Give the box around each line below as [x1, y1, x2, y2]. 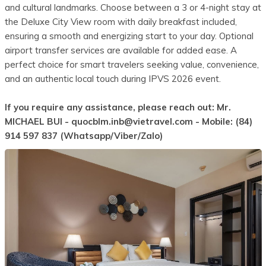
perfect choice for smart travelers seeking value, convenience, [4, 59, 259, 71]
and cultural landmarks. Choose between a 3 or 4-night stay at [4, 2, 261, 14]
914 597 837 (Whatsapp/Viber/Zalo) [4, 130, 163, 142]
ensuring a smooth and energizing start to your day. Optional [4, 30, 254, 42]
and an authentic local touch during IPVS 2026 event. [4, 73, 221, 85]
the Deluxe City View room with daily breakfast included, [4, 16, 237, 28]
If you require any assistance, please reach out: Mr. [4, 102, 231, 113]
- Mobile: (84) [192, 116, 252, 128]
